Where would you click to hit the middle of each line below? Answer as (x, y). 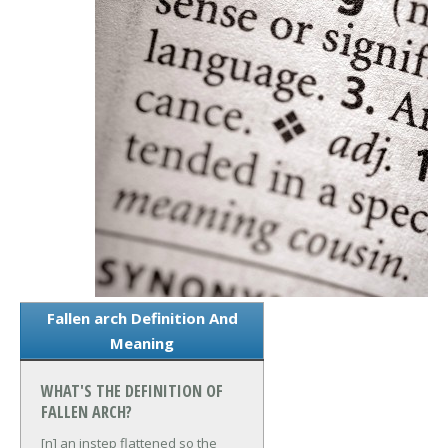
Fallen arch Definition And (142, 318)
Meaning (142, 343)
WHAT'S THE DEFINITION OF (132, 391)
